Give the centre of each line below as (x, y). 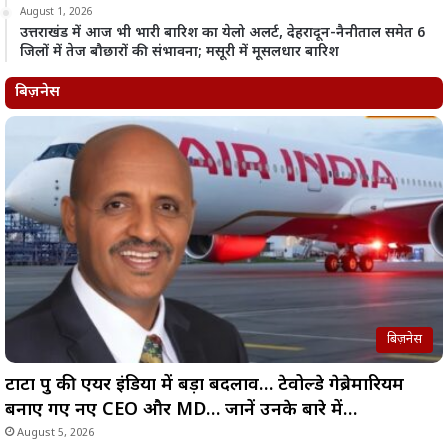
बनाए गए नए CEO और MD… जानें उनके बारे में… (181, 411)
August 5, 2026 (55, 433)
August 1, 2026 (56, 13)
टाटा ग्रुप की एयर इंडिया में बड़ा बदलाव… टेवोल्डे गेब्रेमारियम (204, 386)
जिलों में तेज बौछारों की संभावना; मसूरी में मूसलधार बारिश (179, 53)
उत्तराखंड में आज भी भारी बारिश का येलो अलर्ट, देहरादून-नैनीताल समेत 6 (222, 34)
